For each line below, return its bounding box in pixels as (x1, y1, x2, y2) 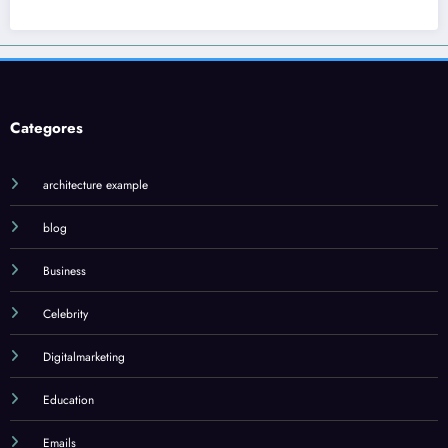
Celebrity (42, 304, 88, 323)
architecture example (42, 175, 148, 194)
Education (42, 390, 94, 409)
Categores (10, 116, 83, 139)
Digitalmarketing (42, 347, 125, 366)
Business (42, 261, 86, 280)
